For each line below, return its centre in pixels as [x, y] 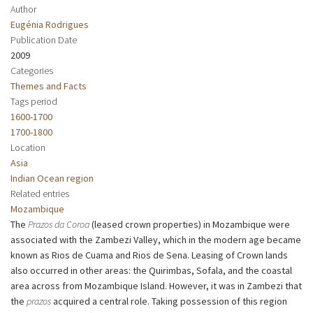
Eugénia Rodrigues [50, 24]
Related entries [40, 193]
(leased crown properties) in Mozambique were [190, 224]
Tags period [34, 101]
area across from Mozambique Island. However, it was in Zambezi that [156, 285]
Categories [32, 70]
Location [28, 147]
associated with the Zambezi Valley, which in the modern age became [156, 239]
